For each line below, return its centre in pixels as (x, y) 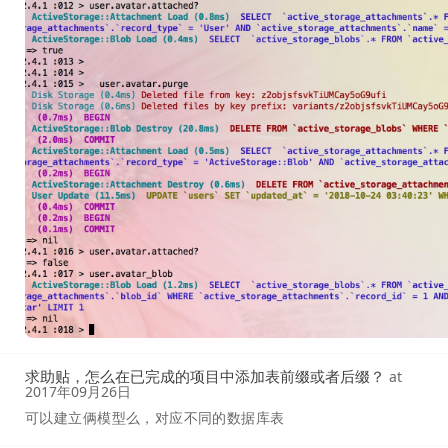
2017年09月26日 (78, 391)
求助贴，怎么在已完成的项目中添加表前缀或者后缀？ (205, 375)
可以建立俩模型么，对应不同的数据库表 (155, 417)
